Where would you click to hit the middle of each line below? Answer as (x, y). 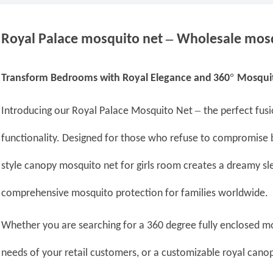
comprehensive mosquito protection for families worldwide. (135, 194)
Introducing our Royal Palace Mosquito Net (98, 112)
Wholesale (211, 40)
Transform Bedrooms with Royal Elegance (98, 79)
